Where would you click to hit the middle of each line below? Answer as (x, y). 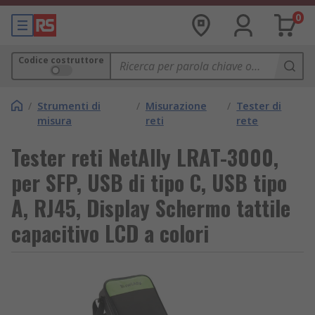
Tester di (259, 106)
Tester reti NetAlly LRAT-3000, (145, 157)
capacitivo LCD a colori (110, 233)
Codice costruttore (61, 60)
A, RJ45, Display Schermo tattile (151, 208)
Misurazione (176, 106)
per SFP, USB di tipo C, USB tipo (149, 182)
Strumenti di (69, 106)
